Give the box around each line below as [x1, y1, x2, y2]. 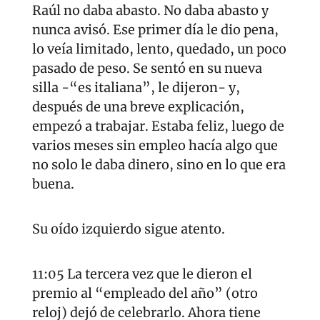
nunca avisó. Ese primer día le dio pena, [32, 21, 279, 39]
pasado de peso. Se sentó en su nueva [32, 60, 262, 77]
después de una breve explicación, [32, 99, 244, 116]
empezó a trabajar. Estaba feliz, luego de [32, 118, 284, 135]
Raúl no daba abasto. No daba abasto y [32, 2, 269, 19]
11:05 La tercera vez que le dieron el [32, 266, 252, 283]
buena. [32, 176, 74, 193]
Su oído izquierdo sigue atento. [32, 221, 225, 238]
